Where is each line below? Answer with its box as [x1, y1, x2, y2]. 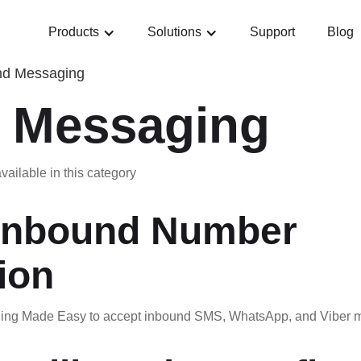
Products [48, 25, 99, 39]
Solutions [147, 25, 201, 39]
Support [250, 25, 295, 39]
